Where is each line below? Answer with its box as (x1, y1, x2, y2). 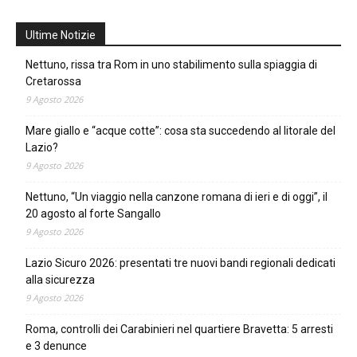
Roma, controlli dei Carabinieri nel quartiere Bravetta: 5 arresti (25, 323, 333, 336)
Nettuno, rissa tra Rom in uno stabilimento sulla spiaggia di (25, 58, 317, 72)
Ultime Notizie (25, 29, 96, 42)
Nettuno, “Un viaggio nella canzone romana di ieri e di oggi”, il (25, 190, 328, 204)
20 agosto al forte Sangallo (25, 207, 161, 221)
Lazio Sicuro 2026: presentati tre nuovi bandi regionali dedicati (25, 257, 335, 270)
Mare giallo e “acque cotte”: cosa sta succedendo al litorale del (25, 124, 335, 138)
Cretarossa (25, 75, 81, 88)
